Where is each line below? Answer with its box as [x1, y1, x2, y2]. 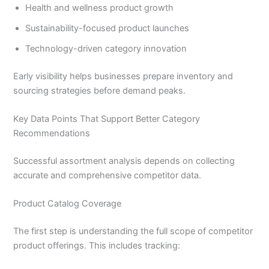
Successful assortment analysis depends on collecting [13, 155, 235, 166]
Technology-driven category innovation [25, 43, 187, 54]
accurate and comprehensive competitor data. [13, 169, 202, 181]
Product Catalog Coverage [13, 198, 122, 210]
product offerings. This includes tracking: [13, 240, 181, 252]
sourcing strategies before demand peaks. [13, 85, 186, 96]
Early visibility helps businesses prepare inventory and [13, 70, 234, 82]
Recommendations [13, 127, 91, 139]
